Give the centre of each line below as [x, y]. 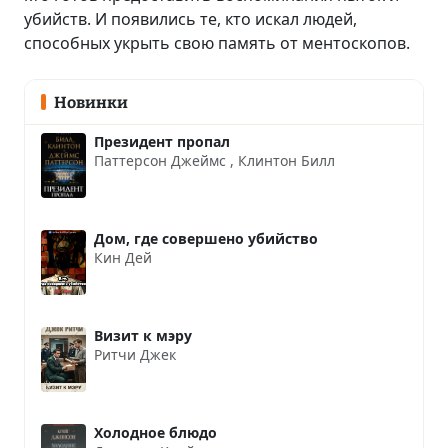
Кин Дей [123, 257]
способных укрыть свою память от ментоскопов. [217, 43]
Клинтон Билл [286, 160]
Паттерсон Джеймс [162, 160]
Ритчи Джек [135, 354]
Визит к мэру [143, 335]
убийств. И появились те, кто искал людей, [190, 19]
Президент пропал [162, 141]
